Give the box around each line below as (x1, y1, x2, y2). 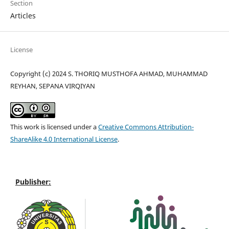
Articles (10, 11, 36, 21)
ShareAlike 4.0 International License (10, 134, 118, 144)
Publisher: (15, 177, 51, 187)
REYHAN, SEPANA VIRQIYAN (10, 81, 95, 91)
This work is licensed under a (10, 122, 98, 132)
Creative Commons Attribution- (98, 122, 194, 132)
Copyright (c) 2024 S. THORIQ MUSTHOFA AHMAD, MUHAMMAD (10, 69, 208, 79)
